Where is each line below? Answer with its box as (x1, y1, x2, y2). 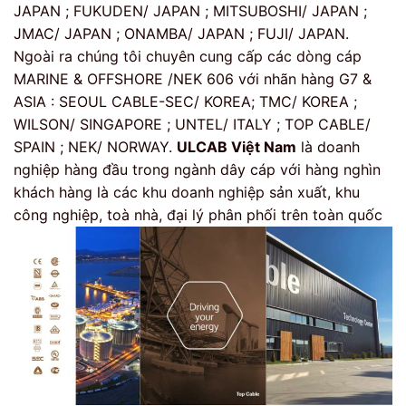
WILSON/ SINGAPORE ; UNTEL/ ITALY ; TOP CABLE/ (14, 114, 371, 133)
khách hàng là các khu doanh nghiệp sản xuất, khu (14, 182, 360, 201)
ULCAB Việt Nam (177, 137, 296, 156)
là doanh (296, 137, 360, 156)
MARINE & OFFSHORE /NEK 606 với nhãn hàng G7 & (14, 69, 372, 88)
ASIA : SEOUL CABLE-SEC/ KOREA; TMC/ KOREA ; (14, 92, 357, 111)
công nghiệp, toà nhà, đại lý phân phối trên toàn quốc (14, 205, 382, 224)
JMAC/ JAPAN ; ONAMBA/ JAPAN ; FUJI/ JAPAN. (14, 24, 349, 43)
